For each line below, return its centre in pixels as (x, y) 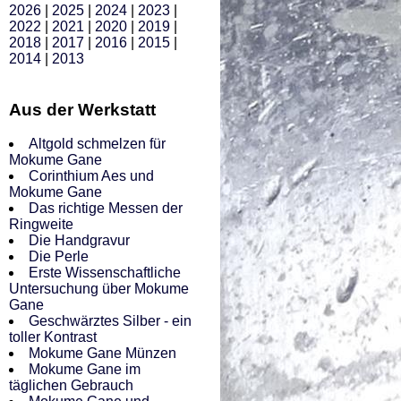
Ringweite (41, 225)
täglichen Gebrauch (71, 386)
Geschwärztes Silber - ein (110, 321)
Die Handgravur (79, 241)
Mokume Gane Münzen (102, 354)
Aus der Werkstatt (82, 109)
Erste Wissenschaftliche (105, 273)
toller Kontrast (53, 337)
